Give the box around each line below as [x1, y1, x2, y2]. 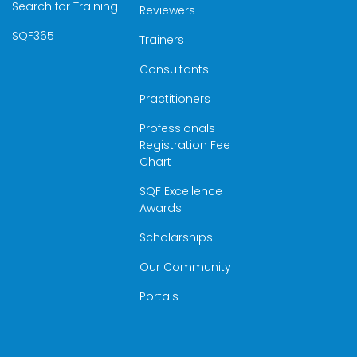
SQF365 [12, 28, 55, 44]
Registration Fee [139, 137, 230, 153]
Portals [139, 288, 178, 304]
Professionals [139, 120, 215, 136]
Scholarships [139, 229, 213, 245]
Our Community [139, 259, 231, 275]
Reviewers [139, 2, 195, 18]
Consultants [139, 61, 209, 77]
